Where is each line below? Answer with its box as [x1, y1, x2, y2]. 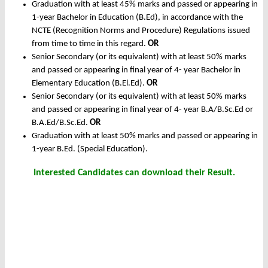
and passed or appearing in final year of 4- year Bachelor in [32, 66, 240, 75]
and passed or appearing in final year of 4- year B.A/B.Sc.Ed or [32, 105, 253, 115]
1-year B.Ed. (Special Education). [32, 145, 148, 154]
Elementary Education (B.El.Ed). [32, 79, 147, 89]
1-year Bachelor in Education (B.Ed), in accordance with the [32, 13, 243, 23]
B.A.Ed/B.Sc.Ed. [32, 118, 90, 128]
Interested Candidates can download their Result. [33, 168, 235, 178]
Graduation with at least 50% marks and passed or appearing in [32, 132, 258, 141]
